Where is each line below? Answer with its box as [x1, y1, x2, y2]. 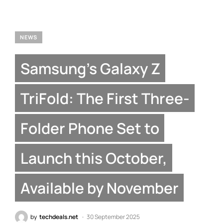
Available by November [20, 177, 179, 198]
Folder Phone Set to [20, 117, 159, 138]
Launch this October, [20, 147, 167, 168]
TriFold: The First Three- [20, 88, 190, 108]
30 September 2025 [87, 213, 140, 221]
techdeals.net [39, 213, 78, 221]
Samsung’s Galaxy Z [20, 58, 160, 78]
